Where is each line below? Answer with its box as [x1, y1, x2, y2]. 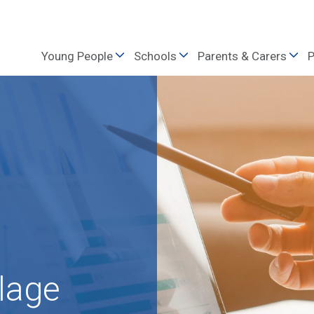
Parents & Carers [198, 49, 287, 63]
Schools [134, 49, 177, 63]
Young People [41, 49, 113, 63]
